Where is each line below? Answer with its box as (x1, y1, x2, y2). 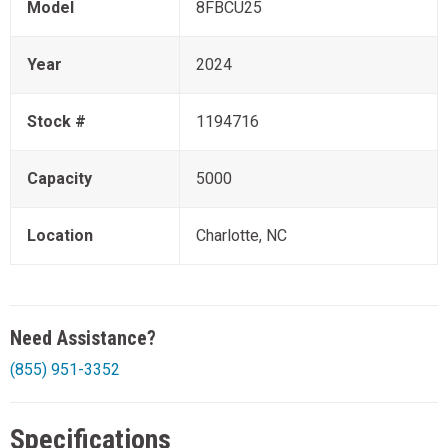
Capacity (27, 168, 92, 188)
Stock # (27, 111, 86, 131)
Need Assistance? (10, 325, 156, 350)
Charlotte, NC (196, 225, 287, 245)
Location (27, 225, 93, 245)
